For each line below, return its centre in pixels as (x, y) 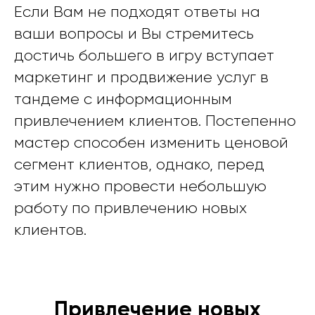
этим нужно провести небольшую (140, 186)
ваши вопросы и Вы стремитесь (134, 34)
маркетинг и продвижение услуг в (141, 77)
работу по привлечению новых (130, 208)
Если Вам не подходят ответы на (137, 12)
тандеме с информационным (123, 99)
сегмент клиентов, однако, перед (139, 165)
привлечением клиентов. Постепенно (155, 121)
